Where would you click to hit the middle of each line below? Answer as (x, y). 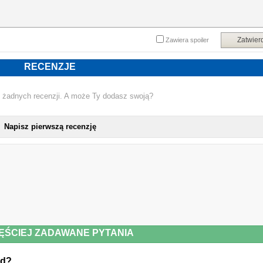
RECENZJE (50, 67)
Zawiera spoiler (187, 40)
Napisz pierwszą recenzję (50, 127)
